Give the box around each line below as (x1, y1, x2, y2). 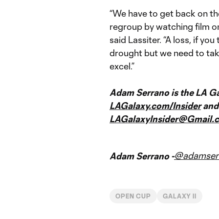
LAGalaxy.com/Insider (109, 100, 201, 111)
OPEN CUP (115, 192, 151, 199)
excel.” (109, 60, 134, 71)
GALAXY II (162, 192, 197, 199)
